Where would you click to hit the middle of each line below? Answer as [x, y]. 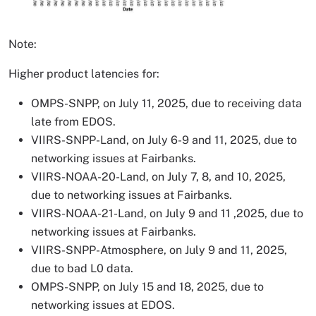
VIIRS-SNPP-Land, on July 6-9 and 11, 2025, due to [164, 140]
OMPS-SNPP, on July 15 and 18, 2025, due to [147, 287]
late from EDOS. [73, 122]
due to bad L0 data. [82, 269]
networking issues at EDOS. [103, 305]
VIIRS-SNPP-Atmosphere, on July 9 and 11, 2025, [159, 250]
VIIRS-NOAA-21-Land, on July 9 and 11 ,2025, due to [167, 214]
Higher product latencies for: [84, 74]
